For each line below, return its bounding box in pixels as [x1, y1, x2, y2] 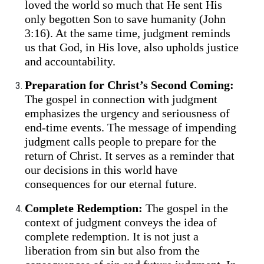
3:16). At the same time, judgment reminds [25, 26, 231, 39]
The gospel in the [143, 201, 229, 214]
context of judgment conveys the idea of [25, 215, 217, 229]
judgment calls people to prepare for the [25, 135, 217, 148]
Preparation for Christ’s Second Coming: [25, 78, 235, 92]
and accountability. [25, 54, 116, 68]
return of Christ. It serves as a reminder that [25, 149, 235, 163]
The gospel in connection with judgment [25, 93, 218, 106]
